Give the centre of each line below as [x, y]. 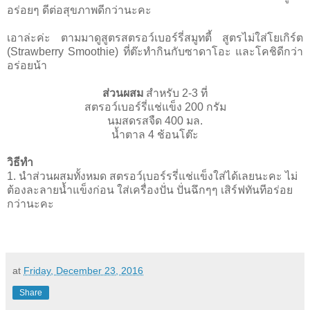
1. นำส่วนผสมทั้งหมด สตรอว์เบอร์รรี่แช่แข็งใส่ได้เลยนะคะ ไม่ [152, 176]
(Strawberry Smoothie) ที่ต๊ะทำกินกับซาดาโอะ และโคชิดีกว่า [155, 51]
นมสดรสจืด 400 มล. [155, 120]
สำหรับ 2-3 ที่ [177, 93]
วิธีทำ [20, 162]
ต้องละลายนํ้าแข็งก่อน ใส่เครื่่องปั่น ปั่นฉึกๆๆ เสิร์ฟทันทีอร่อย [150, 190]
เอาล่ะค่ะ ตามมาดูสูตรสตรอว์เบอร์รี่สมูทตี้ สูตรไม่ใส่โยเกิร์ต [155, 37]
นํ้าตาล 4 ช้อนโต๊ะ [155, 134]
